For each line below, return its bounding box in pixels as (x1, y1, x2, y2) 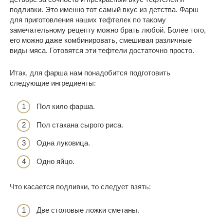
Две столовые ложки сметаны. (36, 206, 139, 215)
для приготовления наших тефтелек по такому (10, 15, 166, 24)
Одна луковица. (36, 139, 90, 147)
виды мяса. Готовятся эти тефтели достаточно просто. (10, 46, 194, 54)
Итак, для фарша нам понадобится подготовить (10, 68, 170, 77)
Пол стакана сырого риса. (36, 120, 123, 129)
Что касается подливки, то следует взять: (10, 182, 151, 191)
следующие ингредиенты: (10, 78, 96, 87)
